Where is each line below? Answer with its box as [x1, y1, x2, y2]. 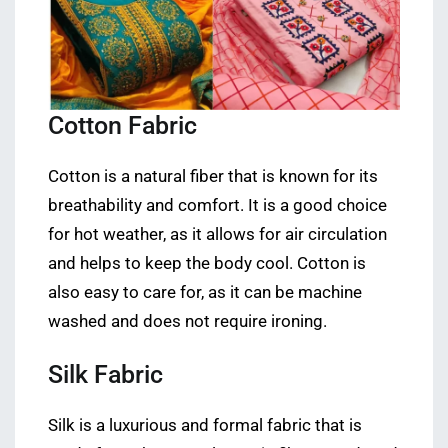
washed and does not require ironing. [48, 312, 327, 332]
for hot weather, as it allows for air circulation [48, 225, 387, 245]
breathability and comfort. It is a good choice [48, 196, 387, 216]
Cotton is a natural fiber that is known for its [48, 167, 378, 187]
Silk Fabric [48, 360, 163, 390]
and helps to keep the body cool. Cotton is [48, 254, 366, 274]
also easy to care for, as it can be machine [48, 283, 362, 303]
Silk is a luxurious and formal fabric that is [48, 416, 362, 436]
